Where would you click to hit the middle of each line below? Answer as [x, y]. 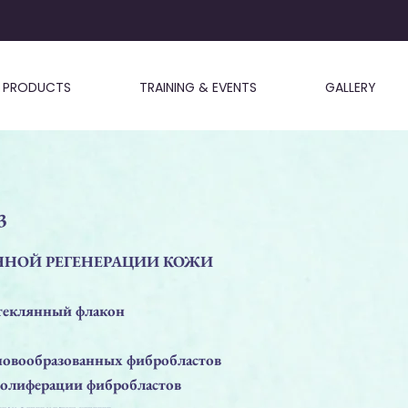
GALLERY [350, 87]
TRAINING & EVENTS [198, 87]
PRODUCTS [36, 87]
